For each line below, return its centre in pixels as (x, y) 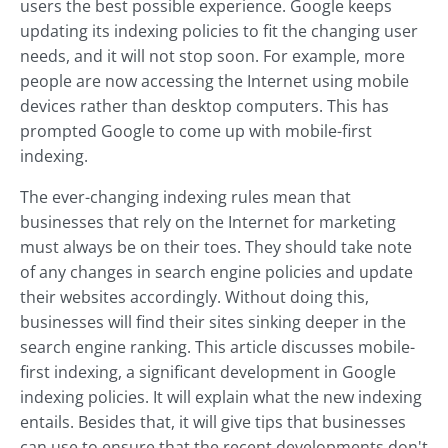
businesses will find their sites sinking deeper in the (213, 321)
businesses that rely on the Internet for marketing (208, 221)
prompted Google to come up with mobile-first (196, 130)
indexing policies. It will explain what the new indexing (221, 396)
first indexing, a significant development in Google (208, 371)
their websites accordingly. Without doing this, (194, 296)
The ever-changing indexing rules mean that (185, 196)
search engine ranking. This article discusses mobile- (217, 346)
